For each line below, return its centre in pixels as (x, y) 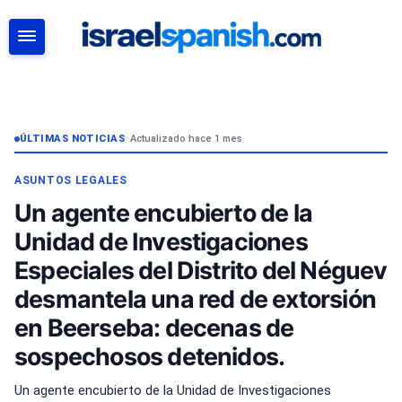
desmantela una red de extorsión (196, 299)
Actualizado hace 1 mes (186, 139)
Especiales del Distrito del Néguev (201, 270)
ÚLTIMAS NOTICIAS (73, 139)
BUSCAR (335, 92)
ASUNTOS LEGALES (71, 180)
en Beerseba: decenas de (154, 328)
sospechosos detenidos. (150, 356)
